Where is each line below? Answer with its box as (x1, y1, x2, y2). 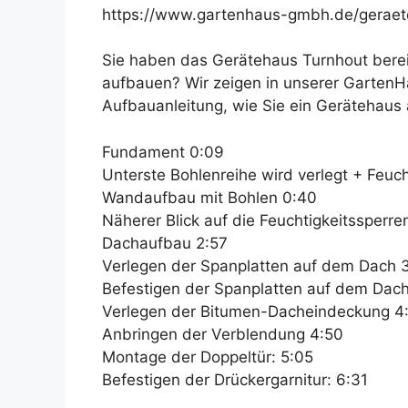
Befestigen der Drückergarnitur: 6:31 (102, 370, 368, 389)
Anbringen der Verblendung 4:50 (102, 324, 343, 343)
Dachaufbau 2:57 (102, 233, 228, 252)
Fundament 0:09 (102, 142, 224, 161)
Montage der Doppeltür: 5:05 (102, 347, 313, 366)
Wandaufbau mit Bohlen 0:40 (102, 188, 317, 207)
